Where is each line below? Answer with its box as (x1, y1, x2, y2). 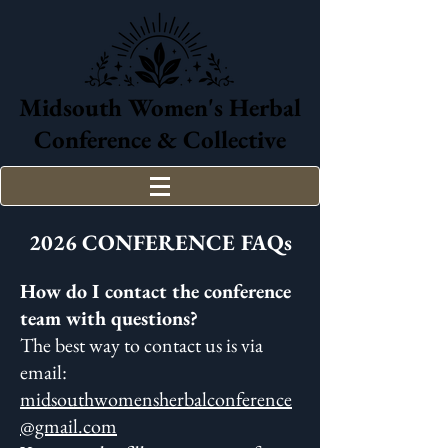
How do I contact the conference (20, 278, 291, 304)
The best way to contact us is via (20, 332, 263, 358)
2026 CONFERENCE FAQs (28, 228, 292, 257)
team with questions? (20, 305, 198, 331)
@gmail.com (20, 413, 117, 439)
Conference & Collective (34, 123, 286, 155)
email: (20, 359, 67, 385)
